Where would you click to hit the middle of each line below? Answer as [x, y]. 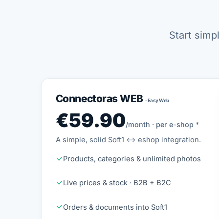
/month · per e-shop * [162, 125]
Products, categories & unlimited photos [132, 159]
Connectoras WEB [100, 98]
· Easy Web [157, 100]
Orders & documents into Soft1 [115, 207]
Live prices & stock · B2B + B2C [117, 183]
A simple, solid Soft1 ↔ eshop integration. [128, 140]
